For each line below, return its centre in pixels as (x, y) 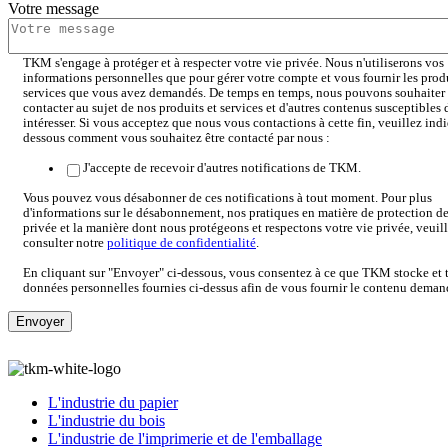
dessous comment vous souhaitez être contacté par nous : (176, 137)
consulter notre (65, 242)
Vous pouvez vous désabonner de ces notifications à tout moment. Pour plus (227, 197)
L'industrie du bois (106, 420)
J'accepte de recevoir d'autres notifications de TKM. (222, 167)
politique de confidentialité (181, 242)
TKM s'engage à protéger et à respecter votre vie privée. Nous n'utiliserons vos (233, 62)
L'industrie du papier (113, 402)
